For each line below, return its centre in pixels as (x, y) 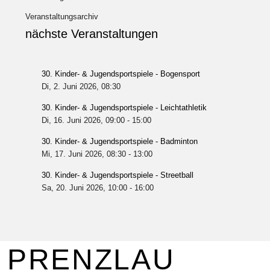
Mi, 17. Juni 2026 (71, 154)
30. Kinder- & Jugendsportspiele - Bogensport (121, 74)
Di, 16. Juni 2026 (71, 120)
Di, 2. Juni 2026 (69, 86)
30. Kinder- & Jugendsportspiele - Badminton (119, 141)
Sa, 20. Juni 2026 (72, 188)
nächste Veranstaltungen (92, 34)
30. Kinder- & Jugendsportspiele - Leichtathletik (124, 108)
